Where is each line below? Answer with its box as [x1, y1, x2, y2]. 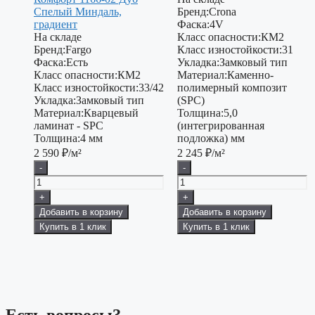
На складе [34, 30, 82, 43]
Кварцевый [84, 106, 139, 119]
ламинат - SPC [34, 119, 103, 131]
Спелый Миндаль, [34, 5, 122, 18]
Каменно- [226, 68, 274, 81]
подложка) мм [176, 131, 245, 144]
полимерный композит [176, 81, 287, 94]
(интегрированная [176, 119, 264, 131]
